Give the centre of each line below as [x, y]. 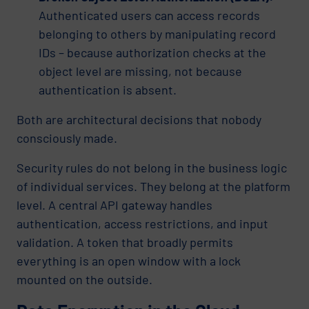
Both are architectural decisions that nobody [139, 119]
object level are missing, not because [140, 71]
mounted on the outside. [84, 279]
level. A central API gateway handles [114, 205]
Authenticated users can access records [149, 15]
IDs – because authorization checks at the [152, 52]
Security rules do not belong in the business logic [152, 167]
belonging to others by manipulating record [157, 33]
